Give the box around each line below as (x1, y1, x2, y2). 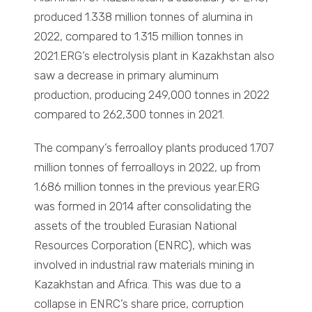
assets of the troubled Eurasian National (34, 219, 237, 233)
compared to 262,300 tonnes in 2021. (34, 107, 225, 122)
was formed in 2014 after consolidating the (34, 199, 252, 214)
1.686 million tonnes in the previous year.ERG (34, 180, 260, 194)
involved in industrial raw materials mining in (34, 258, 255, 272)
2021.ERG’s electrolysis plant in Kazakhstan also (34, 49, 275, 63)
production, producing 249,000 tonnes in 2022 (34, 88, 270, 102)
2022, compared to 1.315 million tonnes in (34, 29, 244, 44)
